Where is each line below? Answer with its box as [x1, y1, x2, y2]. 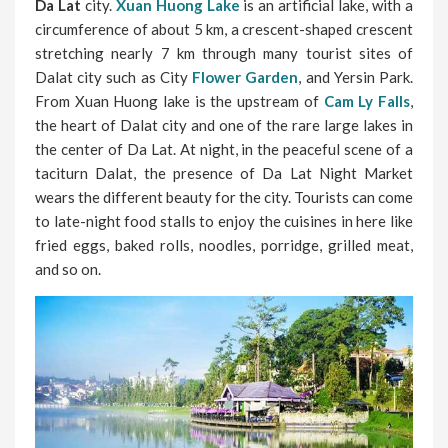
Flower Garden [192, 67, 299, 86]
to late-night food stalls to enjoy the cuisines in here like [35, 211, 413, 230]
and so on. [35, 259, 101, 278]
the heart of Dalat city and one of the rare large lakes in [35, 115, 413, 134]
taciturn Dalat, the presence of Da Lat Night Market [35, 163, 413, 182]
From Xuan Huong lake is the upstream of [35, 91, 324, 110]
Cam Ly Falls [323, 91, 411, 110]
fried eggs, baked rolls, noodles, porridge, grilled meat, [35, 235, 413, 254]
